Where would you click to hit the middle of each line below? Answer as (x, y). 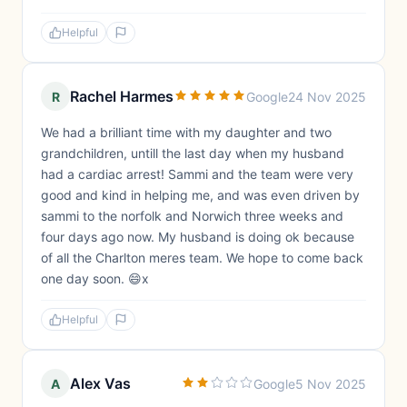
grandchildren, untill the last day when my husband (193, 153)
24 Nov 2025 (327, 96)
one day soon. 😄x (95, 278)
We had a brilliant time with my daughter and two (186, 132)
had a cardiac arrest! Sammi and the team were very (197, 174)
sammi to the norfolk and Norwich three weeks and (192, 216)
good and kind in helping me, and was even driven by (200, 195)
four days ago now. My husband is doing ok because (198, 237)
